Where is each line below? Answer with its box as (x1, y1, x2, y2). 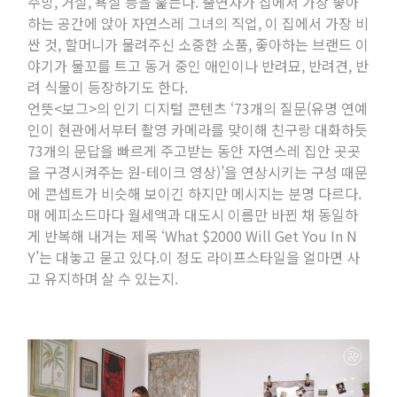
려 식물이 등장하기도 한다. (27, 75, 189, 97)
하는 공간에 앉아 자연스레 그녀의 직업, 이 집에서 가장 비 (27, 12, 370, 34)
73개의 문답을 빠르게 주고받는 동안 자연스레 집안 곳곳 (27, 139, 362, 161)
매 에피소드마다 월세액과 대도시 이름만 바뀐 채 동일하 (27, 203, 359, 225)
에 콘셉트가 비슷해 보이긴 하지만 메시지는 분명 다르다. (27, 182, 362, 204)
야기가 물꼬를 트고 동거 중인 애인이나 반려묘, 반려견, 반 (27, 54, 370, 76)
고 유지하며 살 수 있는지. (27, 267, 179, 289)
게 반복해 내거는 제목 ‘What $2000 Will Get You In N (27, 224, 358, 246)
